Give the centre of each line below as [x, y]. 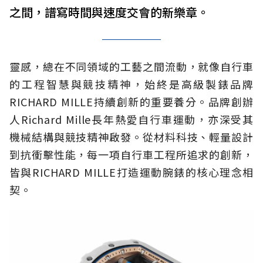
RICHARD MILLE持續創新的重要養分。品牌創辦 [131, 101]
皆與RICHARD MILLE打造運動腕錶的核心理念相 [131, 172]
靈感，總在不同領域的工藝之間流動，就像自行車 [131, 66]
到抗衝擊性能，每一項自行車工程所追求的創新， [131, 154]
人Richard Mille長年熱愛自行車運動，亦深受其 [131, 119]
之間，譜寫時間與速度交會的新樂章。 [109, 12]
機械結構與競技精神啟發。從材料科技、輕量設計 [131, 136]
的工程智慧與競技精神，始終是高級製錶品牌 [131, 84]
